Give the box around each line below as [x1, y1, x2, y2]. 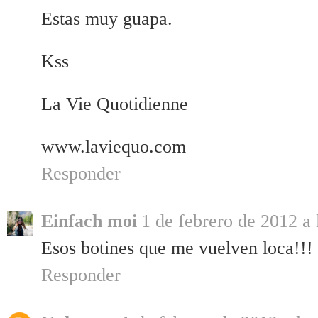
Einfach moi [41, 211, 137, 232]
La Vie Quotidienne [41, 94, 188, 115]
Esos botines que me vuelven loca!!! [41, 238, 313, 259]
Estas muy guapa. [41, 9, 172, 30]
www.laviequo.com [41, 136, 186, 158]
